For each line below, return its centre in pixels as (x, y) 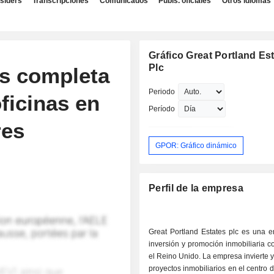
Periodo (162, 92)
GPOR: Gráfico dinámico (196, 145)
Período (162, 109)
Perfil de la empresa (196, 188)
